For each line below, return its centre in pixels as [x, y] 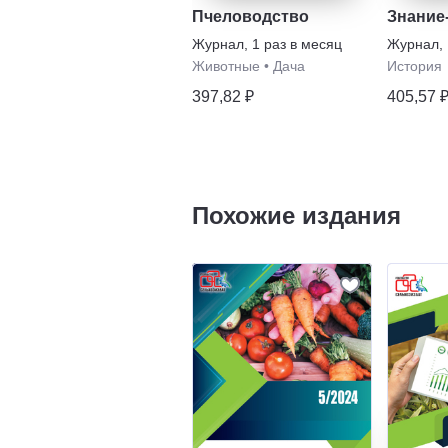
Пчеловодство [250, 16]
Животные [226, 65]
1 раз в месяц [297, 43]
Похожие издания [296, 215]
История [414, 65]
